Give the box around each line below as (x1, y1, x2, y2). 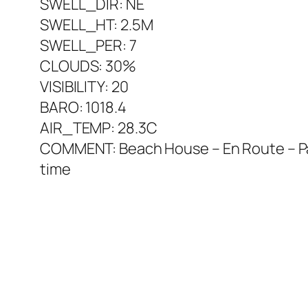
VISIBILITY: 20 (40, 76, 129, 98)
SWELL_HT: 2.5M (40, 14, 153, 36)
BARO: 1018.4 (40, 97, 126, 118)
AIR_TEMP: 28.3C (40, 118, 157, 139)
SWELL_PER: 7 (40, 35, 137, 56)
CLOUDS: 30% (40, 56, 136, 77)
